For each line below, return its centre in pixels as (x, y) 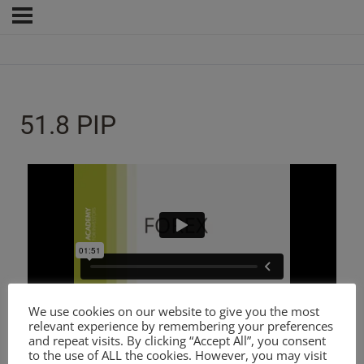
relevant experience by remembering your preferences (181, 325)
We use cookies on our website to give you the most (174, 311)
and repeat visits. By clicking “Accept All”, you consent (177, 340)
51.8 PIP (68, 126)
